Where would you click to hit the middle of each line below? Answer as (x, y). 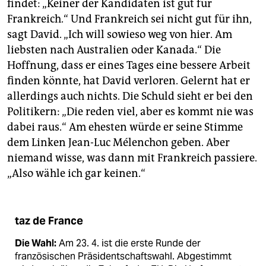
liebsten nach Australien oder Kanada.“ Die (114, 50)
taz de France (49, 221)
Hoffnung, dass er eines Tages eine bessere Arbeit (129, 65)
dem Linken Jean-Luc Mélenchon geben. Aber (118, 142)
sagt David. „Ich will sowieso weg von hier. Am (120, 34)
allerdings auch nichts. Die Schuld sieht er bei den (130, 96)
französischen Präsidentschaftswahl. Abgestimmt (123, 256)
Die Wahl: (36, 243)
